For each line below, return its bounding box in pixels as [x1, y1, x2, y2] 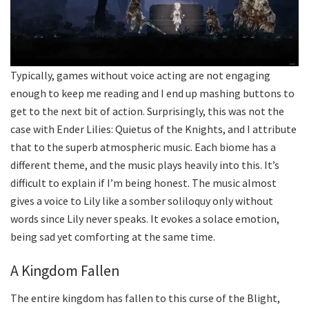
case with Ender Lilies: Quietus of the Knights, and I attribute [10, 122, 297, 137]
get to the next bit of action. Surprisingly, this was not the [10, 104, 284, 119]
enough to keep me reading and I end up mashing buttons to [10, 86, 295, 101]
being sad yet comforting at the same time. [10, 230, 215, 244]
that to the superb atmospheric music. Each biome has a [10, 140, 276, 154]
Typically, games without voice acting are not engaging [10, 68, 270, 83]
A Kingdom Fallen [10, 261, 119, 280]
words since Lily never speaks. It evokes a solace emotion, [10, 212, 279, 226]
